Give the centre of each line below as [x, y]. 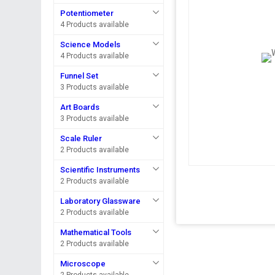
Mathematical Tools [96, 232]
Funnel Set [79, 76]
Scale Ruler [81, 138]
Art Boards [80, 107]
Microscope [83, 264]
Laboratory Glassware [101, 201]
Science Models [91, 45]
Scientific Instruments [100, 170]
